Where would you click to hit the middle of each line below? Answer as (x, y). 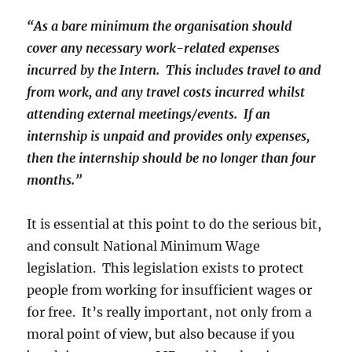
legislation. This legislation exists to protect (166, 268)
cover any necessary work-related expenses (154, 48)
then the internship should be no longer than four (172, 158)
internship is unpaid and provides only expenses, (169, 136)
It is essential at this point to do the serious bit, (174, 224)
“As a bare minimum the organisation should (160, 26)
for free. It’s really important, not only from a (170, 312)
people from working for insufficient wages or (170, 290)
